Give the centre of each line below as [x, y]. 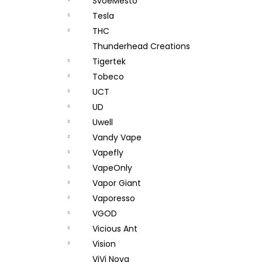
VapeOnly [112, 168]
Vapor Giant [117, 183]
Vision [104, 244]
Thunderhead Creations [141, 46]
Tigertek [109, 61]
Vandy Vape [117, 137]
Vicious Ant [115, 229]
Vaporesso [114, 198]
